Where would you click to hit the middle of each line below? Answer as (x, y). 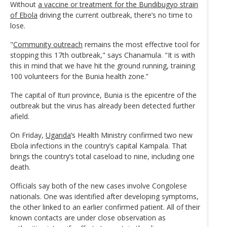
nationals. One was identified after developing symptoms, (104, 197)
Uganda (58, 135)
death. (20, 167)
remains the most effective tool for (141, 45)
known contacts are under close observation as (88, 218)
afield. (20, 117)
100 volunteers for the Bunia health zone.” (79, 77)
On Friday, (28, 135)
